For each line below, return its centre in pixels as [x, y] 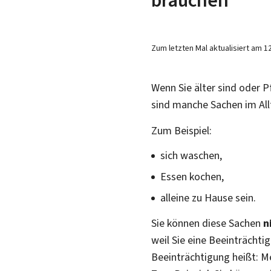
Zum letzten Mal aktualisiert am [207, 48]
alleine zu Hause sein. [208, 198]
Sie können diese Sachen [207, 223]
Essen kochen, [192, 176]
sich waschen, [191, 155]
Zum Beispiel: [181, 130]
